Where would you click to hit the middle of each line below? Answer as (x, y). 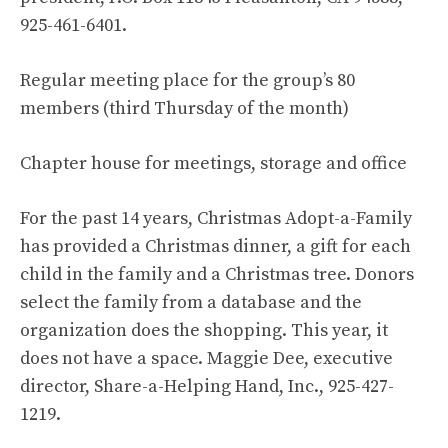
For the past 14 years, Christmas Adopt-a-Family (216, 218)
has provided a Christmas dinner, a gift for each (215, 246)
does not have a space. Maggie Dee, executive (206, 358)
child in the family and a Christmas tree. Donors (217, 274)
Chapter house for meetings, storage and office (213, 163)
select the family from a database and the (191, 302)
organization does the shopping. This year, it (204, 330)
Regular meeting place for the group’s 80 (187, 80)
